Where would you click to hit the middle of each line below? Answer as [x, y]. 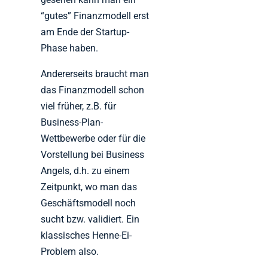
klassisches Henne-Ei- [86, 236]
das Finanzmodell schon [93, 90]
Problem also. [70, 252]
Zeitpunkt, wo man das [89, 187]
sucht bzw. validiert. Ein [90, 220]
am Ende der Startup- [85, 32]
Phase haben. [70, 48]
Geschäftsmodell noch [89, 203]
